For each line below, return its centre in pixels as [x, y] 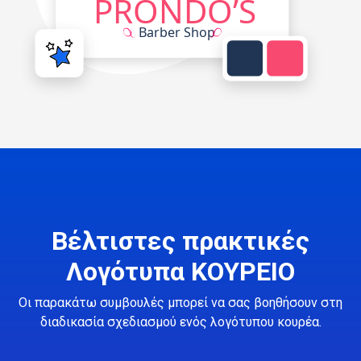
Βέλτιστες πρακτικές [180, 241]
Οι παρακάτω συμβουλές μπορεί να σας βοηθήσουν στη [180, 302]
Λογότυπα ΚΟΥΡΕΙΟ [180, 271]
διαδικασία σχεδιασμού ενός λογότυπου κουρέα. [180, 322]
